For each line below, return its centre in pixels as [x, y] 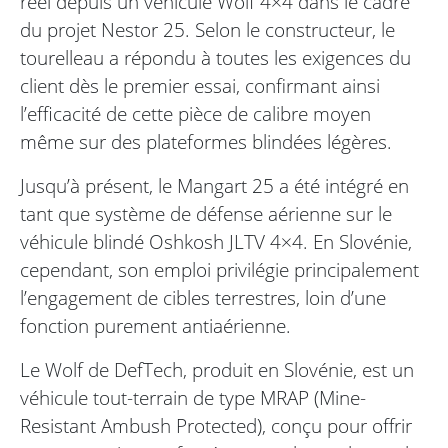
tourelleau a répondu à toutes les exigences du [215, 58]
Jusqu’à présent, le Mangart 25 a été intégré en [214, 186]
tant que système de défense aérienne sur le [206, 214]
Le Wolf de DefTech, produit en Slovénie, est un [217, 370]
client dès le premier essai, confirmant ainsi [200, 86]
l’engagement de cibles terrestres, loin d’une [203, 298]
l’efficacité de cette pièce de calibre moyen [195, 114]
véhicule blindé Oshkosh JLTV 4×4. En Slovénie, [216, 242]
